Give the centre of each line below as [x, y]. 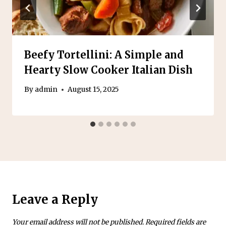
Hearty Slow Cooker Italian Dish [108, 70]
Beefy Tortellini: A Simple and [104, 54]
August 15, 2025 [94, 90]
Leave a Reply [55, 200]
